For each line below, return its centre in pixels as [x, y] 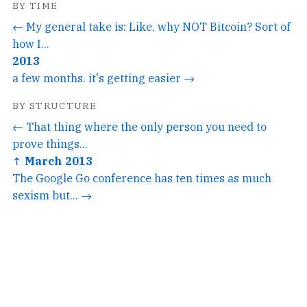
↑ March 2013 [52, 160]
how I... [31, 43]
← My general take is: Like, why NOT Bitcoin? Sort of [151, 26]
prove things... [50, 143]
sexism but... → [52, 195]
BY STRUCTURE [55, 105]
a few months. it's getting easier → [103, 77]
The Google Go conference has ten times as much [142, 177]
